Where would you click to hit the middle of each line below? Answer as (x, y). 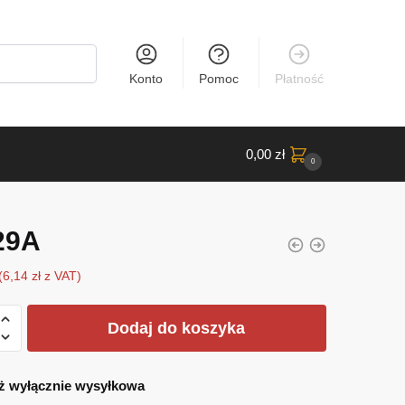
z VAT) (61, 276)
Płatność (300, 79)
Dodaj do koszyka (177, 328)
